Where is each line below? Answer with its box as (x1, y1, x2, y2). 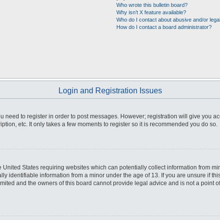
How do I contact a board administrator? (116, 24, 212, 30)
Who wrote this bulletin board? (116, 2, 188, 8)
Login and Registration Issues (58, 86, 162, 95)
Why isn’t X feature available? (116, 9, 186, 15)
